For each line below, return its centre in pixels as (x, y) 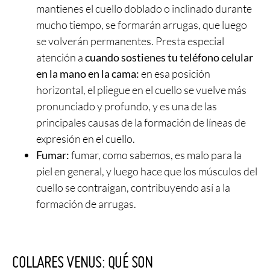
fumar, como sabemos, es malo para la (155, 155)
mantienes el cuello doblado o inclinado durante (144, 9)
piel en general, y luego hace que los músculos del (147, 171)
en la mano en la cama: (88, 74)
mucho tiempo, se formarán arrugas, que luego (142, 25)
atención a (60, 58)
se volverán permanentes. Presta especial (130, 41)
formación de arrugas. (86, 204)
